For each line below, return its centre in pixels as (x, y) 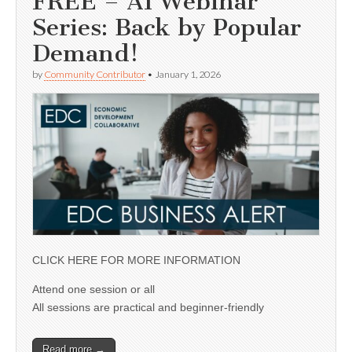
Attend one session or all (93, 289)
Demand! (85, 53)
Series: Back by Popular (167, 27)
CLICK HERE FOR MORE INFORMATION (136, 260)
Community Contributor (95, 74)
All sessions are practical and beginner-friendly (148, 307)
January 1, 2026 (188, 74)
